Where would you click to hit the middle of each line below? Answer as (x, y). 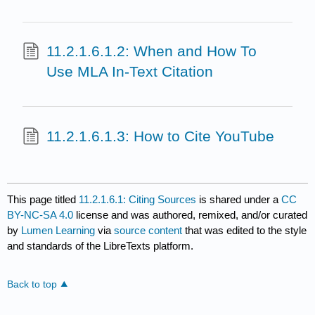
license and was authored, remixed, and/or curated (191, 215)
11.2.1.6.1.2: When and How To (151, 51)
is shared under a (239, 200)
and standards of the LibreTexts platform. (101, 246)
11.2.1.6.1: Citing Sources (138, 200)
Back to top (32, 284)
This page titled (43, 200)
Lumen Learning (58, 231)
